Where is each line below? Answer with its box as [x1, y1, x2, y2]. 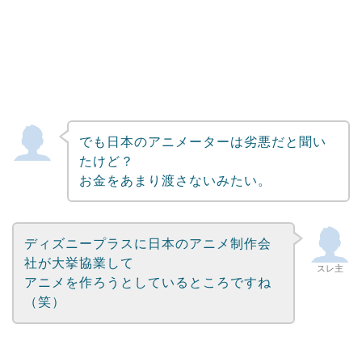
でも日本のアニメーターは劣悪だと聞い [78, 134, 326, 149]
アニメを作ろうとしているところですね [23, 276, 271, 290]
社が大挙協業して [23, 256, 134, 271]
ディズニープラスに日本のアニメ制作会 [23, 237, 271, 251]
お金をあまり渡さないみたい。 [78, 173, 271, 187]
